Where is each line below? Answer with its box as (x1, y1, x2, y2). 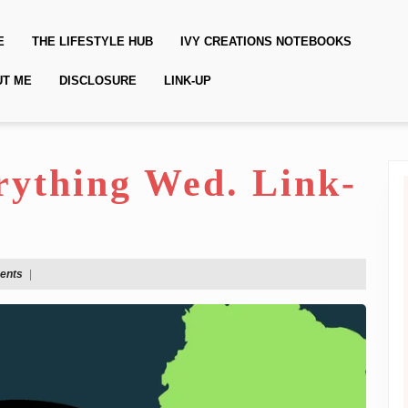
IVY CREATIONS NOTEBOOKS (180, 35, 352, 48)
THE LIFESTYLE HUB (32, 35, 153, 48)
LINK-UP (164, 74, 211, 87)
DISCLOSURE (59, 74, 137, 87)
